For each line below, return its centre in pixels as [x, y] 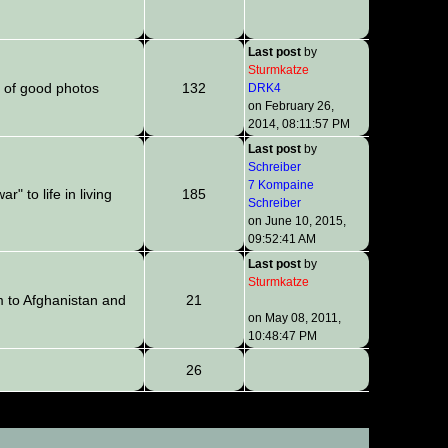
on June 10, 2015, [296, 221]
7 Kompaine [280, 185]
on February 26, [290, 106]
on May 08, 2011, [294, 318]
